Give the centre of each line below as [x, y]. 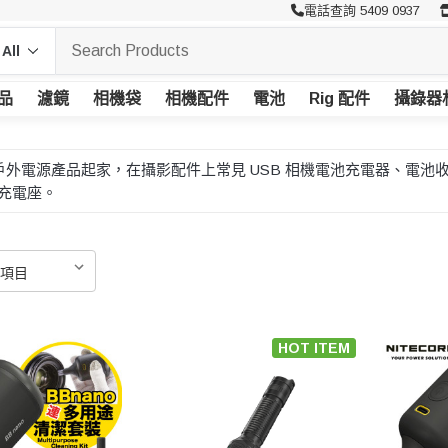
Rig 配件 [339, 98]
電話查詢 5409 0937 [362, 10]
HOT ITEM [314, 348]
